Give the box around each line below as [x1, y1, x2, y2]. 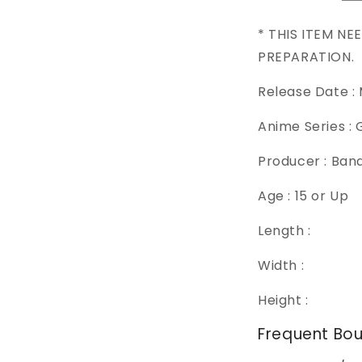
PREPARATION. [258, 48, 355, 66]
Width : [258, 256, 305, 275]
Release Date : [258, 82, 359, 101]
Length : [258, 221, 311, 240]
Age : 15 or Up [258, 187, 349, 205]
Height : [258, 291, 309, 309]
